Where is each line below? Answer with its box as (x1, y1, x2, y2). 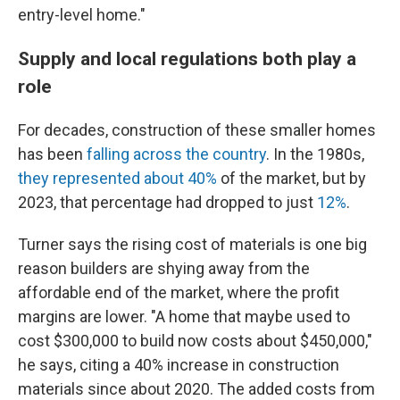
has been (18, 144, 87, 163)
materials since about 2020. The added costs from (18, 379, 375, 398)
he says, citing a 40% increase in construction (18, 354, 339, 374)
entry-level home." (18, 4, 146, 24)
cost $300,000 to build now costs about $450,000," (18, 330, 372, 350)
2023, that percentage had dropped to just (18, 192, 317, 212)
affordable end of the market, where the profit (18, 282, 339, 302)
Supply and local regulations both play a (18, 46, 356, 70)
